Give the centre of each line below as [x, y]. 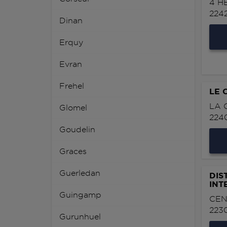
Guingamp [80, 195]
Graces [73, 152]
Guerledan [80, 173]
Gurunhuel [80, 217]
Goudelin [77, 130]
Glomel [73, 108]
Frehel [72, 86]
